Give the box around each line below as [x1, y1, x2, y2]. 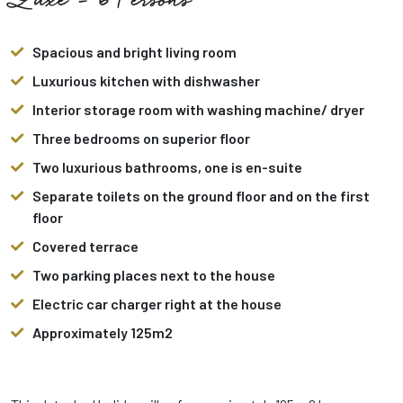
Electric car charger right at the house [32, 295, 282, 313]
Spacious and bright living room [32, 43, 237, 61]
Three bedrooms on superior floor [32, 130, 250, 148]
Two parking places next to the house [32, 266, 275, 284]
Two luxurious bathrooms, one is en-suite [32, 158, 302, 176]
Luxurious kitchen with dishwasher [32, 72, 260, 90]
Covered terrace [32, 237, 139, 255]
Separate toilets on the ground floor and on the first [32, 187, 370, 205]
